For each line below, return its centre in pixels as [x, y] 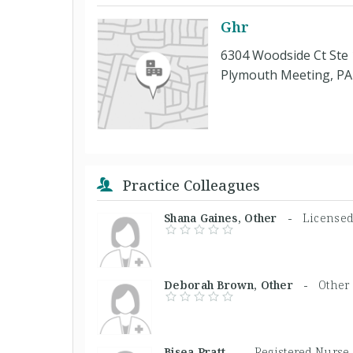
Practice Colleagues [190, 185]
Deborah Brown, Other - [242, 284]
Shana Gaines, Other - [233, 217]
